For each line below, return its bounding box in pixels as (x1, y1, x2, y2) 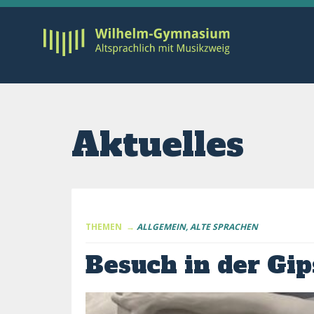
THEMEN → (86, 221, 135, 233)
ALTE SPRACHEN (190, 221, 258, 233)
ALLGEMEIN (137, 221, 186, 233)
